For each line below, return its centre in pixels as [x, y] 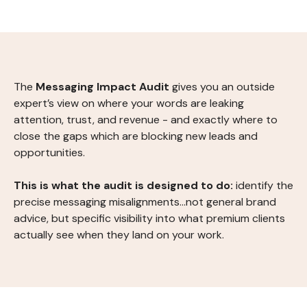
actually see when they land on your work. [119, 235]
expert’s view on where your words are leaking [129, 103]
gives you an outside [222, 87]
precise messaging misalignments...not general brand [145, 202]
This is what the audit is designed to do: [123, 185]
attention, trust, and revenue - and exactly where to [146, 120]
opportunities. [49, 152]
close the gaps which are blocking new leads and [136, 136]
